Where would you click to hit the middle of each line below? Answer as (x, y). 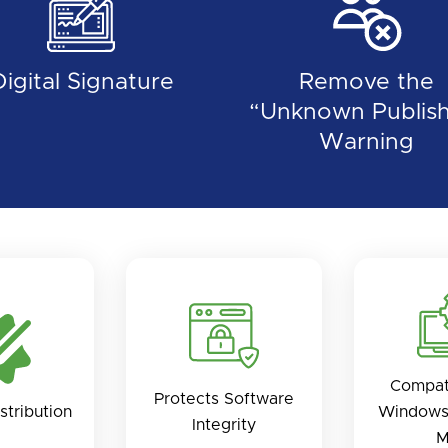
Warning (366, 142)
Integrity (223, 424)
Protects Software (223, 398)
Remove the (366, 82)
